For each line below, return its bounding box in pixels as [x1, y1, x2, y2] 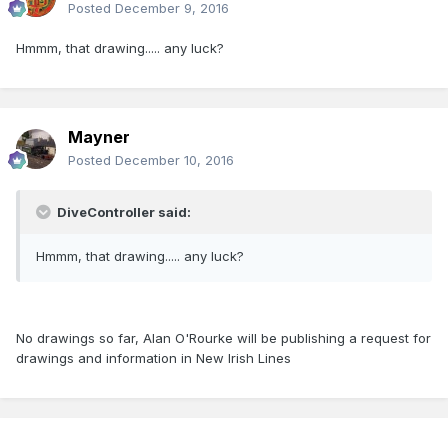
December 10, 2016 [115, 152, 234, 169]
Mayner [68, 127, 130, 148]
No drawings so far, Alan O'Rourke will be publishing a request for [16, 330, 431, 347]
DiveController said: [54, 204, 191, 221]
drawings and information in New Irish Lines [16, 350, 291, 367]
